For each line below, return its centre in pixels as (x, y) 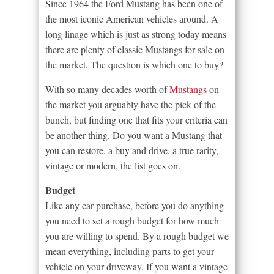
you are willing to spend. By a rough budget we (137, 236)
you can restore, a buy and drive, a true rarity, (132, 150)
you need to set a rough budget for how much (132, 221)
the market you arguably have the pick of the (131, 105)
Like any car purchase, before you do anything (135, 206)
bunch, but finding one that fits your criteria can (136, 120)
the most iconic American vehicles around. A (132, 19)
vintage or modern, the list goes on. (113, 166)
